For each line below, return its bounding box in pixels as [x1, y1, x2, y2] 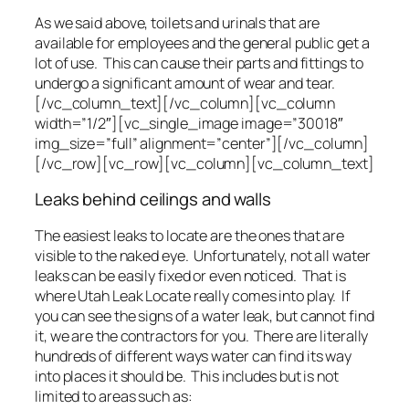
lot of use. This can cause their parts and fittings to [35, 52, 363, 73]
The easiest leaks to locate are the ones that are [35, 225, 345, 246]
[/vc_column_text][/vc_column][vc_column [35, 92, 336, 113]
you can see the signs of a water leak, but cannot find [35, 305, 374, 326]
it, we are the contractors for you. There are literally [35, 325, 369, 346]
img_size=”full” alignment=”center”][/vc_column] [35, 132, 370, 153]
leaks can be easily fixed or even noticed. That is [35, 265, 346, 286]
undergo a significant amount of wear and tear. [35, 72, 336, 93]
